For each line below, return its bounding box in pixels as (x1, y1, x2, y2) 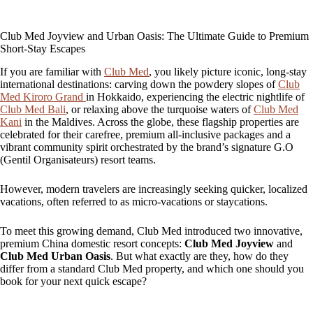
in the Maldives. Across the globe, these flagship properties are (22, 115, 299, 128)
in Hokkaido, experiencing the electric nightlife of (86, 90, 305, 103)
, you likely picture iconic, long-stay (149, 65, 307, 78)
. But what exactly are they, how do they (110, 249, 289, 262)
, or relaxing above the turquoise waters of (66, 103, 254, 115)
